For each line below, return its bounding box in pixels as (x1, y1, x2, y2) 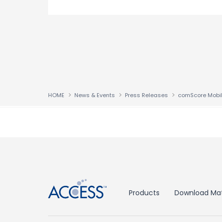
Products (129, 188, 160, 198)
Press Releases (125, 91, 168, 99)
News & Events (74, 91, 115, 99)
